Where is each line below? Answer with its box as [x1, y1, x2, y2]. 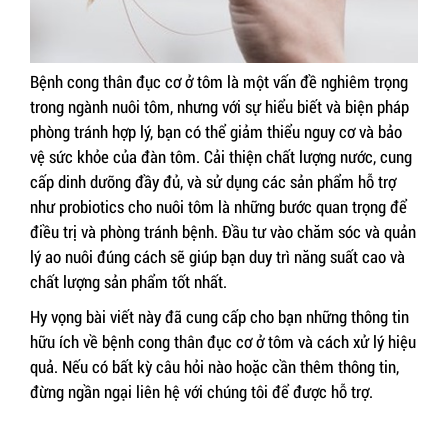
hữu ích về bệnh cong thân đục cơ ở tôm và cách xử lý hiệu [30, 330, 416, 354]
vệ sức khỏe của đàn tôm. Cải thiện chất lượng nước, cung [30, 145, 412, 169]
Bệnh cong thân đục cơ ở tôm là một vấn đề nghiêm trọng [30, 70, 408, 94]
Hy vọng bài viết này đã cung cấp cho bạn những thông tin [30, 305, 409, 329]
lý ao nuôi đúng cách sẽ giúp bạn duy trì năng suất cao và [30, 245, 405, 269]
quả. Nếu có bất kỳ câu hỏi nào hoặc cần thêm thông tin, [30, 355, 399, 379]
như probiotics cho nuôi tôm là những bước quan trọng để [30, 195, 407, 219]
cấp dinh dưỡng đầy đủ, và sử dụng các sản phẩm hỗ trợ [30, 170, 396, 194]
